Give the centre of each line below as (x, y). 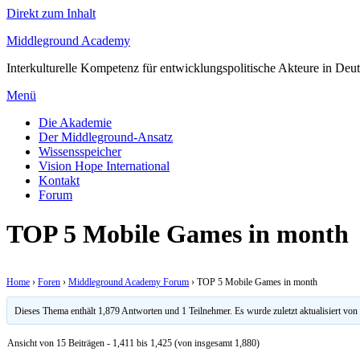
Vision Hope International (104, 166)
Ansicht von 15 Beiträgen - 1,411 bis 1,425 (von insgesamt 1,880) (133, 343)
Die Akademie (75, 123)
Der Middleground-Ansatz (106, 137)
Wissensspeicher (80, 151)
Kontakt (59, 180)
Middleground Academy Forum (129, 282)
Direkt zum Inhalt (51, 13)
